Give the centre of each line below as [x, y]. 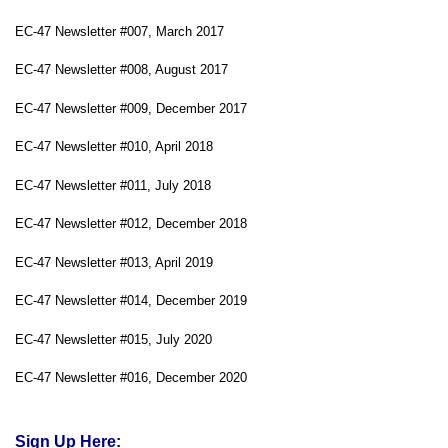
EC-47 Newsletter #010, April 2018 [114, 146]
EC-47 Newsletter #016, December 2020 [131, 377]
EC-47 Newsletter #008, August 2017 [121, 69]
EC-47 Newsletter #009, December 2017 [131, 108]
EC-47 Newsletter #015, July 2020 [113, 339]
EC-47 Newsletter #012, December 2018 [131, 223]
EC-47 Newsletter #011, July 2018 [113, 185]
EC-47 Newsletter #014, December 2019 [131, 300]
